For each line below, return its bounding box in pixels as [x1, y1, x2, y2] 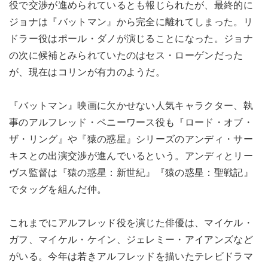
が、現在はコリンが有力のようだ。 [9, 66, 166, 77]
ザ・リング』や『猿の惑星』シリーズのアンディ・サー [9, 133, 254, 144]
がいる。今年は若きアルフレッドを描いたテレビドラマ [9, 251, 253, 261]
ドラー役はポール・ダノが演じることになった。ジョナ [9, 33, 254, 44]
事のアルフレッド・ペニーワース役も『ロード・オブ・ [9, 117, 253, 127]
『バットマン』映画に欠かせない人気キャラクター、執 [9, 100, 253, 111]
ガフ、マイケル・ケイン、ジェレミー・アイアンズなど [9, 234, 254, 245]
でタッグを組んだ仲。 [9, 184, 107, 194]
